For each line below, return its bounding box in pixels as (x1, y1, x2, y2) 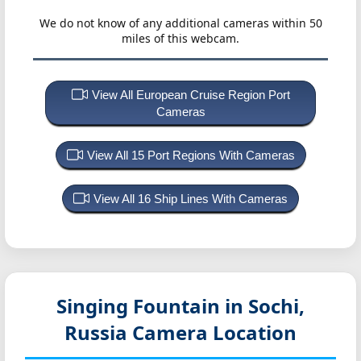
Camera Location (132, 318, 297, 346)
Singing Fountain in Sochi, (56, 292, 305, 319)
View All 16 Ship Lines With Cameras (93, 191, 288, 205)
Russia (64, 318, 132, 346)
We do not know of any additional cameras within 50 (39, 15, 322, 31)
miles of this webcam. (122, 30, 239, 46)
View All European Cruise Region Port (91, 87, 290, 102)
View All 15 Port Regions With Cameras (86, 147, 295, 162)
